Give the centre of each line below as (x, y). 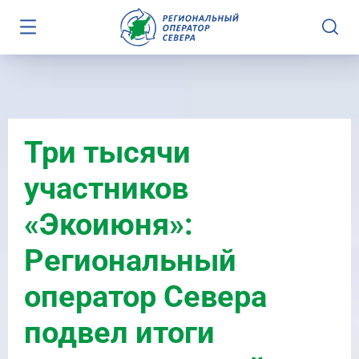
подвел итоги (119, 332)
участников (106, 188)
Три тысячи (107, 152)
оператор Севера (145, 296)
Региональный (130, 260)
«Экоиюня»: (109, 224)
